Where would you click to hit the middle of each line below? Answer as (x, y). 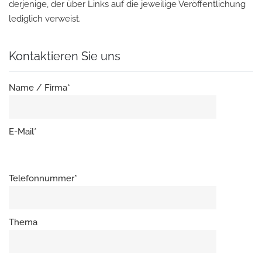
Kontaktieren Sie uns (65, 56)
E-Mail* (23, 132)
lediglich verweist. (45, 19)
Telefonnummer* (43, 178)
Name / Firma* (39, 88)
